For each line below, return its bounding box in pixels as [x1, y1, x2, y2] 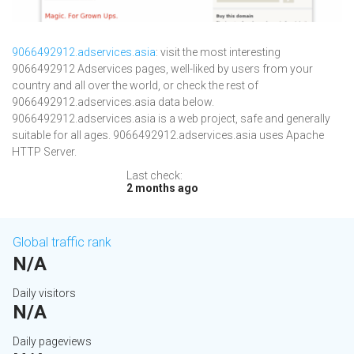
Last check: [126, 169, 183, 183]
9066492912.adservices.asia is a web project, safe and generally [12, 112, 330, 126]
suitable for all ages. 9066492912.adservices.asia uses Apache [12, 129, 324, 142]
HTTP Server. [12, 145, 77, 159]
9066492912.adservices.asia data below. [12, 96, 214, 109]
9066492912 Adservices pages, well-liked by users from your [12, 62, 313, 76]
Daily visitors [13, 287, 76, 300]
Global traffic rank [13, 235, 111, 250]
